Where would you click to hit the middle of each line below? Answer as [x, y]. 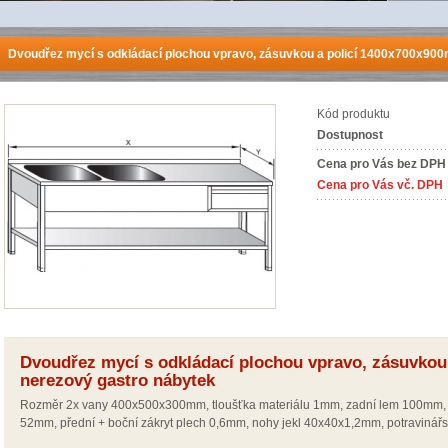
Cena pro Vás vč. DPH [380, 185]
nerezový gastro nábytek [117, 380]
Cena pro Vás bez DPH [381, 164]
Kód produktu [353, 114]
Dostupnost [350, 135]
